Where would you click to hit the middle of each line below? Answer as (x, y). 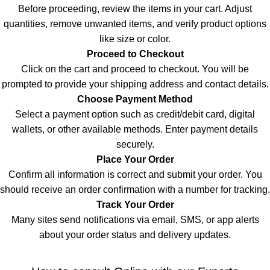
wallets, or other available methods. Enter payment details (135, 129)
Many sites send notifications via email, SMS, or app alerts (135, 220)
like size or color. (135, 39)
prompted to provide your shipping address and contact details (134, 84)
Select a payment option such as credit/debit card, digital (135, 114)
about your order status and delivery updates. (135, 235)
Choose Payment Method (135, 99)
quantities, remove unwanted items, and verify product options (135, 24)
